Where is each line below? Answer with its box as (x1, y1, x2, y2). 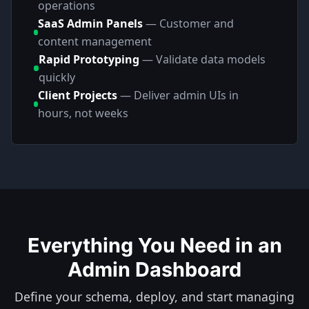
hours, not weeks (38, 106, 129, 121)
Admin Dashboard (68, 257, 241, 281)
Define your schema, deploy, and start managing (14, 288, 295, 305)
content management (38, 34, 152, 49)
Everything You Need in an (27, 233, 282, 257)
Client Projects (38, 88, 118, 103)
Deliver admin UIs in (134, 88, 239, 103)
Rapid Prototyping (39, 52, 140, 67)
